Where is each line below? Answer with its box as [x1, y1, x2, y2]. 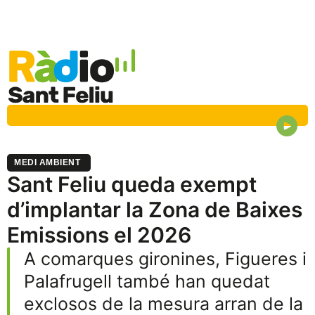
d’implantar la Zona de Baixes [7, 197, 302, 223]
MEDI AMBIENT [14, 157, 80, 168]
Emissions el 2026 [7, 222, 191, 248]
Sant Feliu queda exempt [7, 172, 257, 198]
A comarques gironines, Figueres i [24, 248, 307, 270]
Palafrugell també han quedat [24, 271, 270, 292]
